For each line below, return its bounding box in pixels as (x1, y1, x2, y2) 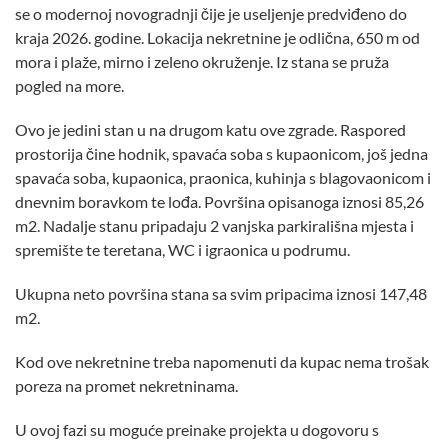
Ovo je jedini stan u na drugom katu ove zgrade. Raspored (15, 119, 406, 139)
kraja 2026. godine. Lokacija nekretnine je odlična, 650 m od (15, 27, 420, 47)
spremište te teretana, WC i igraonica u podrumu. (15, 239, 350, 259)
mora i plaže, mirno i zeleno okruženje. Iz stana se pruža (15, 51, 389, 71)
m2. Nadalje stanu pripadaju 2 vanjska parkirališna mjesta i (15, 215, 414, 235)
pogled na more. (15, 75, 124, 95)
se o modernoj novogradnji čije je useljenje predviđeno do (15, 3, 407, 23)
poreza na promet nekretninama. (15, 375, 238, 395)
